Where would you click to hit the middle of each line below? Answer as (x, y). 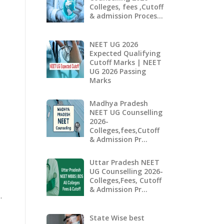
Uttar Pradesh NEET (124, 162)
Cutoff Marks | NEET (125, 62)
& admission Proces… (126, 15)
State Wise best (117, 218)
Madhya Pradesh (118, 103)
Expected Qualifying (125, 53)
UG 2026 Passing (117, 71)
